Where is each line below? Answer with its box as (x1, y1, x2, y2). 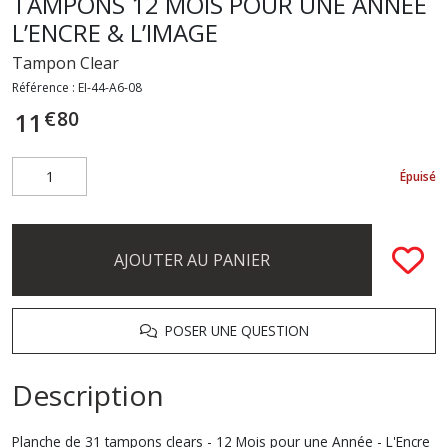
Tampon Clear (12, 52, 119, 74)
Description (12, 376, 164, 414)
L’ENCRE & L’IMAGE (12, 16, 218, 49)
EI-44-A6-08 (78, 79, 142, 96)
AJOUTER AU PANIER (114, 249, 270, 271)
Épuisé (400, 167, 436, 185)
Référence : (12, 79, 78, 96)
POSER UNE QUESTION (156, 321, 309, 340)
